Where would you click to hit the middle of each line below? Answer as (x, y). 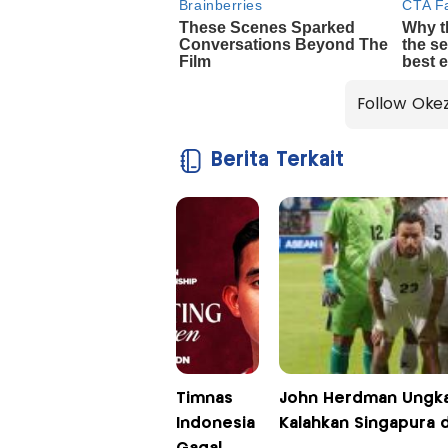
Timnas (204, 399)
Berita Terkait (277, 161)
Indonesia (215, 424)
